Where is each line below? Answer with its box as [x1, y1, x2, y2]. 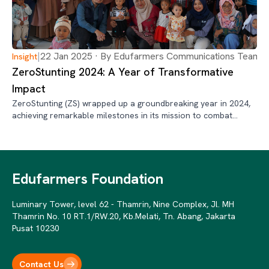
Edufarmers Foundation [12, 169, 163, 189]
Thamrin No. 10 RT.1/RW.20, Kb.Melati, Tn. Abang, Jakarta [12, 211, 235, 222]
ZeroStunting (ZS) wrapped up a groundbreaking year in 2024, [12, 98, 250, 109]
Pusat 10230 [12, 223, 59, 234]
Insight [12, 51, 37, 62]
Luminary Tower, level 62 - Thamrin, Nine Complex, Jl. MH [12, 199, 234, 210]
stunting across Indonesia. [12, 122, 113, 133]
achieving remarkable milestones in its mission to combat [12, 110, 232, 121]
